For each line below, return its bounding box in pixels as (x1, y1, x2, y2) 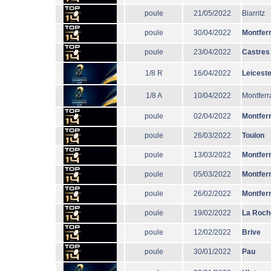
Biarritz (242, 9, 265, 18)
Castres (242, 48, 270, 56)
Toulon (242, 131, 264, 140)
